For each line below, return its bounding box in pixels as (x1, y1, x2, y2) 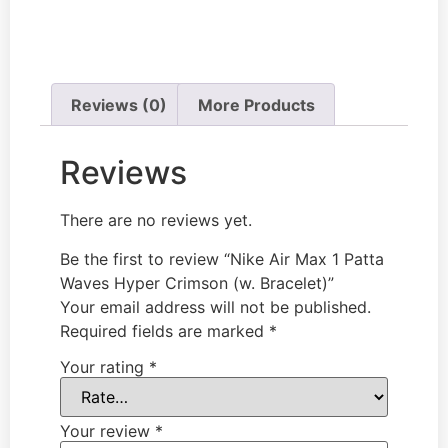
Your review (60, 420, 155, 441)
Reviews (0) (71, 94, 168, 115)
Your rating (60, 356, 149, 377)
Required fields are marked (60, 320, 269, 341)
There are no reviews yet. (60, 210, 252, 231)
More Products (197, 94, 315, 115)
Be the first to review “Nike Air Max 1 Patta (60, 248, 384, 269)
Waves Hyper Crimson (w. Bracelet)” (60, 272, 334, 293)
